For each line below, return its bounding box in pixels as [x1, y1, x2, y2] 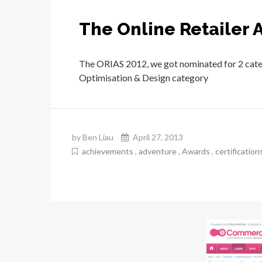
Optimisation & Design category [79, 71, 208, 83]
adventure [139, 146, 177, 156]
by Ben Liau [72, 132, 113, 142]
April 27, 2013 [131, 132, 183, 142]
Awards [182, 146, 210, 156]
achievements [82, 146, 133, 156]
